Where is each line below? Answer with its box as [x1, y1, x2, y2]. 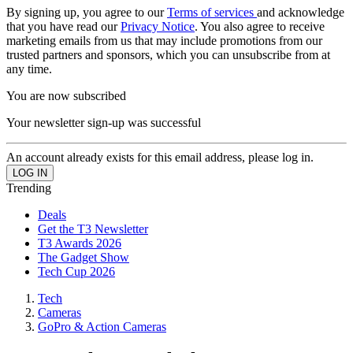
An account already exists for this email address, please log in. [6, 150, 314, 164]
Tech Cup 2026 [38, 264, 115, 278]
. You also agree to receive [195, 19, 325, 33]
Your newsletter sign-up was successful [6, 115, 201, 129]
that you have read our [6, 19, 121, 33]
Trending [6, 180, 51, 195]
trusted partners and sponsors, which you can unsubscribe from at [6, 47, 330, 61]
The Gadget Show [38, 250, 129, 264]
